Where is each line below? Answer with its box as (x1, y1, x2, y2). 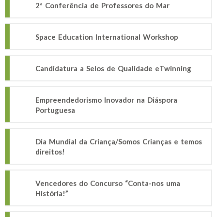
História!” (35, 189, 68, 198)
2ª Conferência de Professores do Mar (35, 1, 170, 10)
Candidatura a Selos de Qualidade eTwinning (35, 64, 191, 73)
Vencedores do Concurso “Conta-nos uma (35, 179, 180, 187)
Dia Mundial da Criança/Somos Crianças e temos (35, 137, 202, 146)
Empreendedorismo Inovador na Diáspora (35, 95, 177, 104)
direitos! (35, 147, 65, 156)
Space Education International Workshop (35, 32, 178, 41)
